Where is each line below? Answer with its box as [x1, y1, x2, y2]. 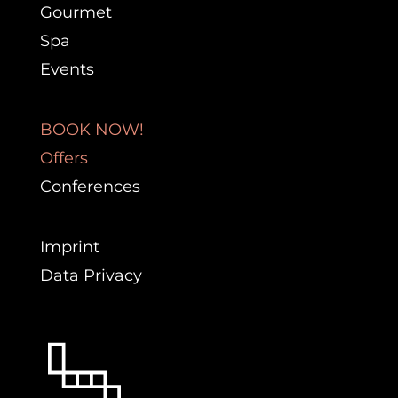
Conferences [39, 177, 140, 197]
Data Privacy [39, 266, 142, 286]
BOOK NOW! [39, 120, 144, 140]
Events [39, 60, 94, 80]
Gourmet [39, 3, 112, 23]
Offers [39, 148, 88, 169]
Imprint [39, 237, 99, 258]
